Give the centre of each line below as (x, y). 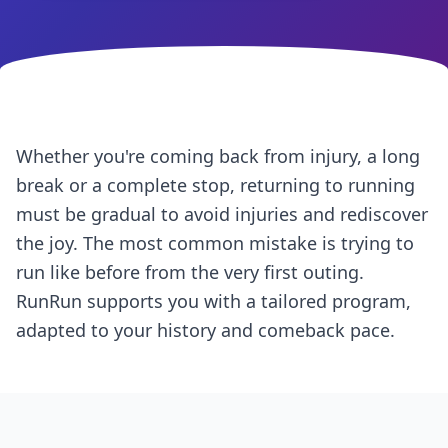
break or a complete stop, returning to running (215, 185)
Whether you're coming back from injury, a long (218, 156)
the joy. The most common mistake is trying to (215, 243)
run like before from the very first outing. (190, 272)
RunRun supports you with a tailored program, (213, 301)
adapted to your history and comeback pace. (205, 330)
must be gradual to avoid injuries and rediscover (222, 214)
